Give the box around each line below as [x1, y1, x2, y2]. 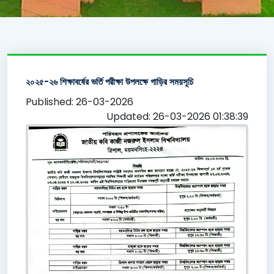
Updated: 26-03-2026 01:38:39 [106, 109, 248, 124]
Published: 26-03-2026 [26, 94, 133, 109]
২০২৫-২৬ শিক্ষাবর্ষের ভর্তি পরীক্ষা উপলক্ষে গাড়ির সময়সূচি [26, 75, 193, 88]
